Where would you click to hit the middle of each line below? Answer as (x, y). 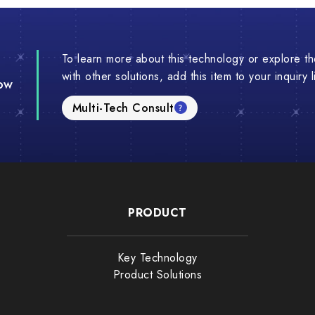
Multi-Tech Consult (123, 108)
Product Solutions (157, 275)
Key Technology (157, 258)
